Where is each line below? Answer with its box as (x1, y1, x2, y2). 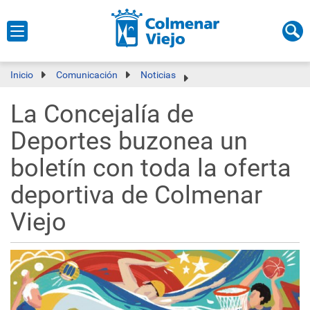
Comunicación (56, 69, 118, 80)
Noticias (140, 69, 176, 80)
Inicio (10, 69, 33, 80)
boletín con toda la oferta (10, 154, 291, 183)
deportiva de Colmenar (10, 181, 262, 210)
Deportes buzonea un (10, 127, 248, 156)
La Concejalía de (10, 100, 194, 129)
